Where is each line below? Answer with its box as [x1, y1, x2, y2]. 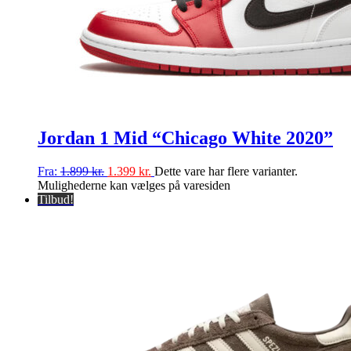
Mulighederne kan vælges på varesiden [38, 178, 230, 192]
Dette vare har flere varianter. [154, 164, 298, 178]
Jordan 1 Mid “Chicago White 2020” [38, 127, 333, 148]
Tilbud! [38, 192, 74, 206]
